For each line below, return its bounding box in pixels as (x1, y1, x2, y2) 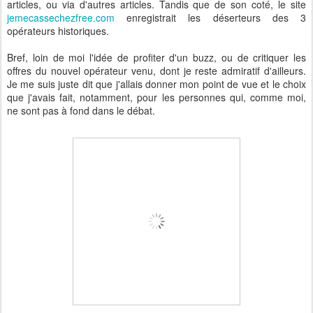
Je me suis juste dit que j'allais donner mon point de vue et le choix (7, 77, 306, 91)
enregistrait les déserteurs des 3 (115, 10, 306, 24)
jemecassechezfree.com (7, 10, 115, 24)
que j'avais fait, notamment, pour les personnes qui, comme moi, (7, 90, 306, 104)
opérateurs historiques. (7, 24, 109, 38)
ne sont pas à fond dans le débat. (7, 103, 155, 117)
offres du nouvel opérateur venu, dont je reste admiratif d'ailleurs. (7, 64, 306, 78)
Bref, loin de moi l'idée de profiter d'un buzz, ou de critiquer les (7, 50, 306, 64)
